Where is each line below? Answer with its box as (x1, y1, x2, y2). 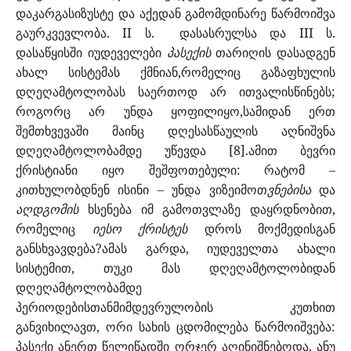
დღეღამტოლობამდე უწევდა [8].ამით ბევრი (16, 142, 335, 160)
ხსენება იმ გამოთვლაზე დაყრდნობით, (78, 201, 335, 219)
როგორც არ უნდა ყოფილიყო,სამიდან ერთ (16, 103, 335, 121)
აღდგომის (16, 201, 78, 219)
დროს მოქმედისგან (187, 220, 335, 238)
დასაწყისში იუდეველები (16, 44, 167, 62)
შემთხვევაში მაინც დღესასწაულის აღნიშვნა (16, 122, 335, 140)
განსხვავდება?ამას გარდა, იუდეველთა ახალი (16, 240, 335, 258)
